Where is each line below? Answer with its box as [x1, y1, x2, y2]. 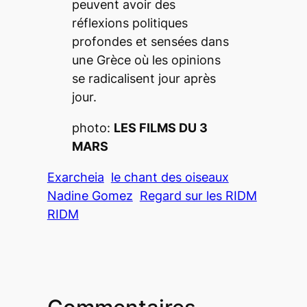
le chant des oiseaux [110, 169, 229, 184]
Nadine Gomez [47, 188, 133, 203]
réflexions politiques [71, 15, 188, 30]
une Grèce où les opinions [71, 52, 221, 67]
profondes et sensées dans [71, 34, 229, 49]
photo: [71, 120, 114, 135]
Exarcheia [47, 169, 104, 184]
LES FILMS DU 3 [113, 120, 208, 135]
